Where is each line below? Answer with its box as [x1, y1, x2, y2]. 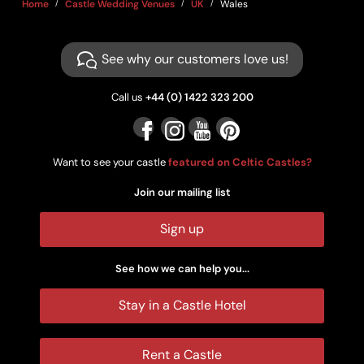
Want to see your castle [52, 155, 168, 170]
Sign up [160, 220, 204, 238]
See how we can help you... [115, 262, 249, 276]
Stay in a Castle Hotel [118, 297, 246, 314]
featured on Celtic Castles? [167, 155, 312, 170]
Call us [110, 90, 145, 105]
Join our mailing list [134, 185, 230, 200]
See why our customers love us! [102, 50, 288, 68]
